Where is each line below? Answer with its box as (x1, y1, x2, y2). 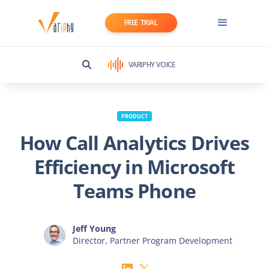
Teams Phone (73, 177, 196, 204)
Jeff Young (73, 222, 116, 234)
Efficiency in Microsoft (34, 153, 235, 180)
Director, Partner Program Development (73, 234, 232, 246)
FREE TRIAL (124, 17, 158, 28)
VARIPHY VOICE (128, 59, 175, 70)
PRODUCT (121, 112, 148, 120)
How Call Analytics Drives (19, 129, 249, 156)
